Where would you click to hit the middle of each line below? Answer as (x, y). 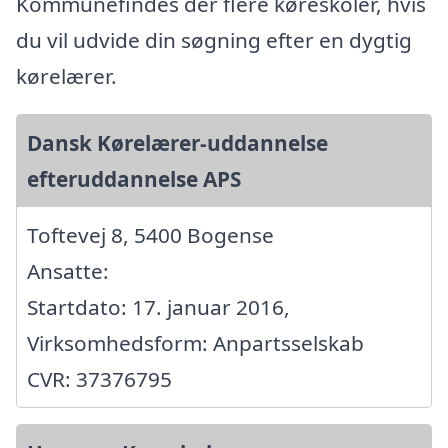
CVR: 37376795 (99, 379)
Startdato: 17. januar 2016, (158, 307)
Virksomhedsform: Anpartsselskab (195, 343)
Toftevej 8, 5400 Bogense (150, 235)
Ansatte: (68, 271)
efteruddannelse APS (134, 179)
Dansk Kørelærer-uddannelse (177, 143)
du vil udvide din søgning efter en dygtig (214, 40)
